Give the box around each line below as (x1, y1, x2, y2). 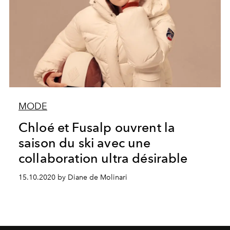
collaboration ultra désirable (18, 150, 188, 166)
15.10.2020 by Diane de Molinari (18, 172, 127, 182)
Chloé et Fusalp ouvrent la (18, 119, 176, 135)
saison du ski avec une (18, 135, 151, 150)
